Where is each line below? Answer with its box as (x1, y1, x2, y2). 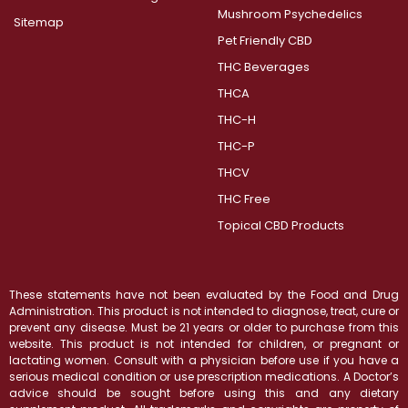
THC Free (217, 189, 270, 208)
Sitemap (13, 13, 64, 31)
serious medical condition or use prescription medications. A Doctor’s (8, 369, 400, 385)
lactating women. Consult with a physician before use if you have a (8, 352, 400, 369)
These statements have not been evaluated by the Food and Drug (8, 287, 400, 303)
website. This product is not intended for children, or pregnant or (8, 336, 400, 352)
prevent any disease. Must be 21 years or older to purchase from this (8, 320, 400, 336)
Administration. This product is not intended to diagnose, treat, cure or (8, 303, 400, 320)
